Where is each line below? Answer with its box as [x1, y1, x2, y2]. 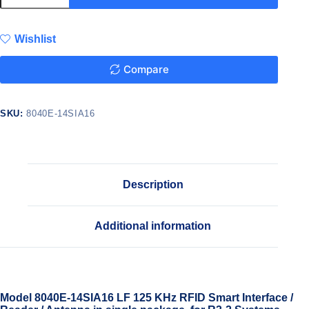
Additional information [94, 220, 212, 232]
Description [122, 178, 183, 190]
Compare [123, 63, 169, 77]
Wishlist [14, 32, 56, 45]
